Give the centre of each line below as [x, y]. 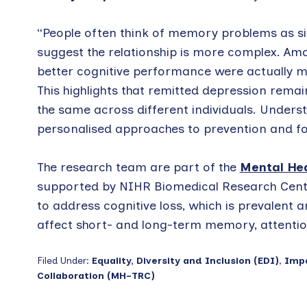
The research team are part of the [138, 167]
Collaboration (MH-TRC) [96, 275]
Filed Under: [64, 260]
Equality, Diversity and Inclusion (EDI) [185, 260]
